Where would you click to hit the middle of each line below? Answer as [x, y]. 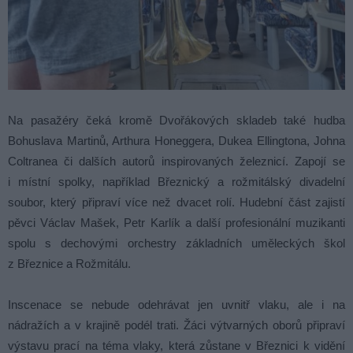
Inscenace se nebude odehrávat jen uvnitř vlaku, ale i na [176, 304]
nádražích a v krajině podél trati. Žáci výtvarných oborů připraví [176, 325]
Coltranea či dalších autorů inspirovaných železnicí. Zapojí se [176, 161]
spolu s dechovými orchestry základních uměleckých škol [176, 243]
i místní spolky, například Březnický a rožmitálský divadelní [176, 181]
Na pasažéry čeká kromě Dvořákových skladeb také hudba [176, 120]
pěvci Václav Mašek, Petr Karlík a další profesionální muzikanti [176, 222]
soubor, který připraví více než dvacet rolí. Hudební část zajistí [176, 202]
